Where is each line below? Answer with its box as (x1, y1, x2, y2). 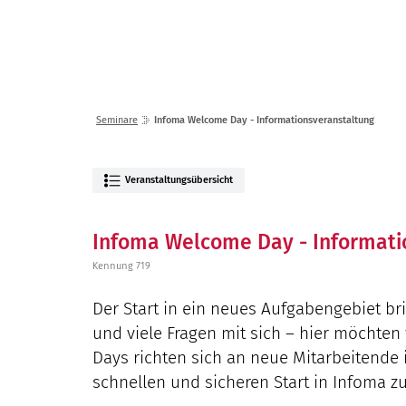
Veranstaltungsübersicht (125, 174, 234, 186)
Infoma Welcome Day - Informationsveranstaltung (154, 114, 374, 126)
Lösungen (247, 12, 303, 28)
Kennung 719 (92, 260, 150, 272)
